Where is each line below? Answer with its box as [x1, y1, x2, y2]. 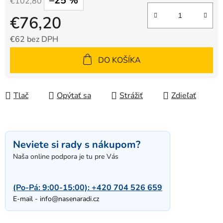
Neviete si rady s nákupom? [13, 138, 140, 152]
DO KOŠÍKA [98, 55, 141, 66]
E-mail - [13, 194, 40, 204]
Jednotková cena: [9, 49, 70, 61]
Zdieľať [171, 90, 196, 102]
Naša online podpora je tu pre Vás [13, 152, 118, 162]
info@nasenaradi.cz [40, 194, 99, 204]
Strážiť [119, 90, 143, 102]
